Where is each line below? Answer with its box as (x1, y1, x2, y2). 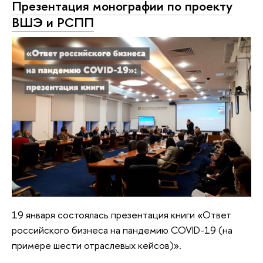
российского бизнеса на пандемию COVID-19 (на (12, 222, 232, 237)
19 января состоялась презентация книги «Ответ (12, 207, 231, 221)
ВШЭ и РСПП (12, 13, 94, 31)
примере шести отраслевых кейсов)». (12, 238, 181, 252)
